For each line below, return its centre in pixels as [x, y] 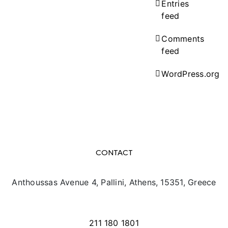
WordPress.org [191, 74]
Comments [183, 39]
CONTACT [114, 152]
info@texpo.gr [114, 203]
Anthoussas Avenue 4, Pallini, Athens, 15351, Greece [114, 182]
